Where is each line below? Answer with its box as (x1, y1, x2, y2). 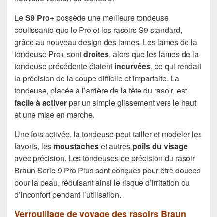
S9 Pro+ (25, 12, 56, 24)
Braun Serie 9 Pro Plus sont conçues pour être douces (15, 165, 201, 176)
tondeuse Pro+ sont (15, 48, 83, 60)
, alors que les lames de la (109, 48, 199, 60)
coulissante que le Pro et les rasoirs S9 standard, (15, 24, 182, 36)
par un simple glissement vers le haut (67, 97, 196, 108)
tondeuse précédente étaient (15, 61, 114, 72)
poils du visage (132, 140, 188, 152)
